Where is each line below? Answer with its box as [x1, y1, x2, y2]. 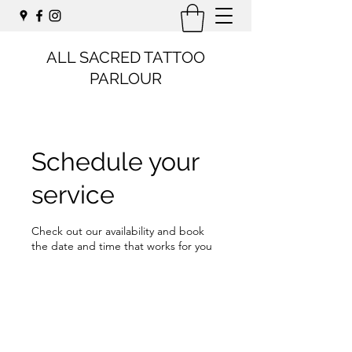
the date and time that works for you [31, 238, 212, 253]
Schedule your [31, 146, 199, 176]
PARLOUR [90, 68, 162, 88]
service [31, 179, 115, 209]
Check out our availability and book [31, 223, 204, 238]
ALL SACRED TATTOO [46, 47, 205, 67]
